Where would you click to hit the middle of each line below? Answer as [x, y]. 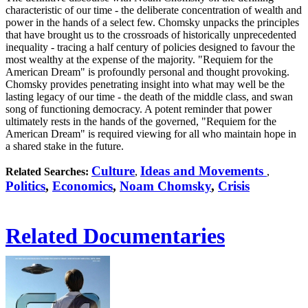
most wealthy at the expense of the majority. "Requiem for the [139, 59]
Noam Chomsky [165, 186]
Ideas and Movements [203, 171]
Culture [113, 171]
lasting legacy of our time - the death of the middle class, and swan [149, 97]
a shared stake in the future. [65, 146]
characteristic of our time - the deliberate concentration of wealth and [154, 10]
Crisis [234, 186]
